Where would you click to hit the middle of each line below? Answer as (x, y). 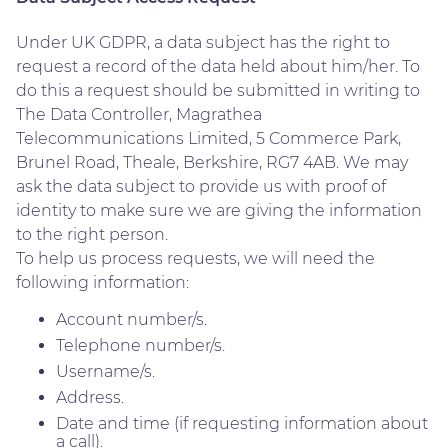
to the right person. (92, 234)
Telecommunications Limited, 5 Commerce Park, (208, 138)
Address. (90, 397)
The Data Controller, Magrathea (139, 114)
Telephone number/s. (140, 345)
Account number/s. (131, 319)
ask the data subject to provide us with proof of (201, 186)
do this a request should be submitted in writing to (218, 90)
